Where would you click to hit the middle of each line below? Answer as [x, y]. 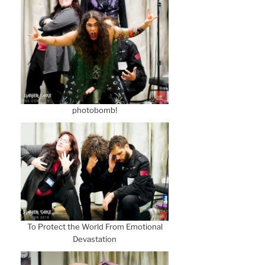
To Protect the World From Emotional [95, 226]
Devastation [95, 239]
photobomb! [95, 110]
